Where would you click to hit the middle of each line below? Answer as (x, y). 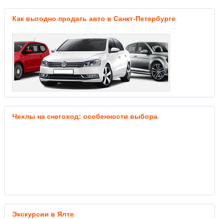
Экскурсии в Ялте (43, 214)
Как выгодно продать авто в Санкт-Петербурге (94, 19)
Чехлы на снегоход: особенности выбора (85, 116)
